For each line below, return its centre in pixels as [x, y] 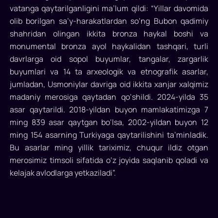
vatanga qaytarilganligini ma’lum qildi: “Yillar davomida [109, 9]
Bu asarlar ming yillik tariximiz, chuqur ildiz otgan [109, 148]
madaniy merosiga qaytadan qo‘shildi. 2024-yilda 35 [109, 97]
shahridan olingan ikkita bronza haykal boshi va [109, 34]
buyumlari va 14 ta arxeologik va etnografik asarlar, [109, 72]
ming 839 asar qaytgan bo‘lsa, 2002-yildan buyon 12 [109, 122]
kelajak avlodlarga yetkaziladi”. [63, 173]
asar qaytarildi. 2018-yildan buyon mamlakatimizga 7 [109, 110]
